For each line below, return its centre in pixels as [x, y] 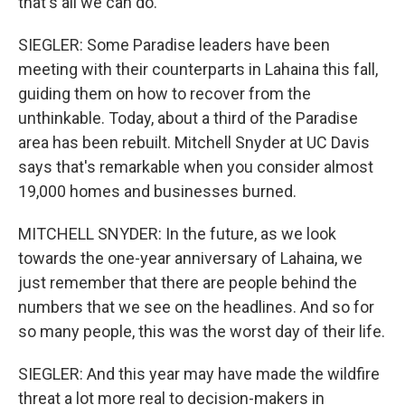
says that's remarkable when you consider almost [196, 167]
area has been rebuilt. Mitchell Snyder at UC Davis [194, 142]
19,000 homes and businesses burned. [157, 191]
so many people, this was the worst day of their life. [202, 331]
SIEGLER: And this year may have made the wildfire [199, 374]
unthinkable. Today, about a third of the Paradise [188, 118]
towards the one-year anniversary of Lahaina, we [190, 258]
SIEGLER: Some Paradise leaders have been [174, 45]
